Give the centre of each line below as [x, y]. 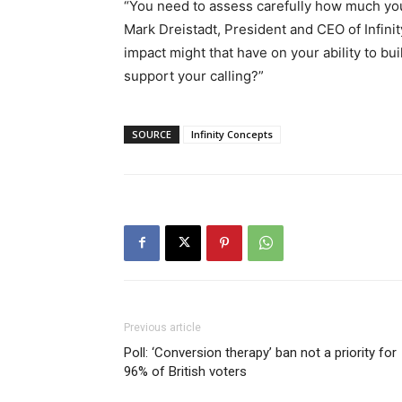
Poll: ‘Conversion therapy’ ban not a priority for [260, 352]
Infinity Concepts [232, 134]
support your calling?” [194, 75]
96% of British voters [185, 371]
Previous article [162, 327]
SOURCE [152, 134]
